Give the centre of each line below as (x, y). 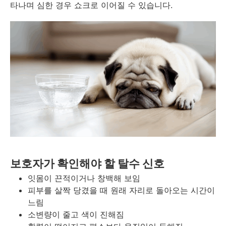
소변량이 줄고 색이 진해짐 (76, 215)
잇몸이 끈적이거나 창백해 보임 (84, 178)
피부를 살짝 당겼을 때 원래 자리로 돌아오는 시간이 (121, 190)
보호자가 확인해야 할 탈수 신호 (87, 164)
